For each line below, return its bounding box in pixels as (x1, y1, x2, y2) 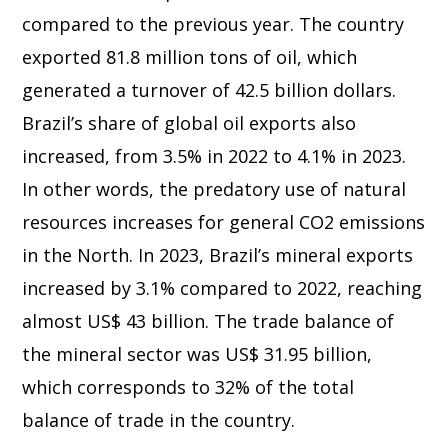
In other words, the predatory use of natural (22, 177, 407, 201)
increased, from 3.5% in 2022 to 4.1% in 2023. (22, 144, 407, 168)
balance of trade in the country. (22, 408, 296, 432)
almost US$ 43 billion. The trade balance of (22, 309, 395, 333)
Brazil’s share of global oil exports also (22, 111, 357, 135)
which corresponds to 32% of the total (22, 375, 355, 399)
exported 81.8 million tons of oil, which (22, 45, 358, 69)
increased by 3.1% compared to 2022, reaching (22, 276, 423, 300)
